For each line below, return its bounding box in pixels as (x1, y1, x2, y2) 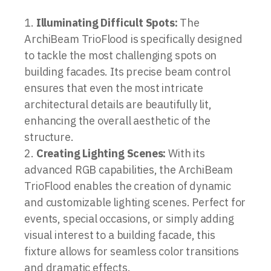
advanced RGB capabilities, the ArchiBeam (24, 162, 233, 177)
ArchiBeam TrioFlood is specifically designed (24, 31, 243, 46)
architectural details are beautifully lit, (24, 97, 212, 111)
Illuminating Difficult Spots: (36, 15, 178, 30)
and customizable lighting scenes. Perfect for (24, 195, 246, 209)
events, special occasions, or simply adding (24, 211, 234, 226)
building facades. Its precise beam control (24, 64, 230, 79)
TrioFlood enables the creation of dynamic (24, 178, 231, 193)
